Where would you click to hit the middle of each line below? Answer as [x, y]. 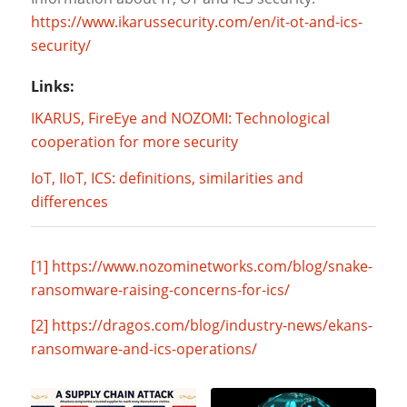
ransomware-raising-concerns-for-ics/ [160, 289]
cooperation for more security [134, 142]
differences [69, 201]
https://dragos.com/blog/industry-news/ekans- [212, 326]
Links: [52, 86]
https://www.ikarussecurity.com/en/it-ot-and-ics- [196, 21]
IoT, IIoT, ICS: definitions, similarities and [167, 178]
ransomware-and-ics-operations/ [144, 349]
